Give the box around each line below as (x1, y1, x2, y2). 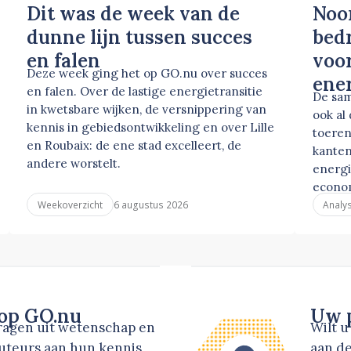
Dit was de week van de (27, 2, 241, 27)
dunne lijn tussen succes (27, 25, 253, 50)
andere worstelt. (27, 156, 121, 172)
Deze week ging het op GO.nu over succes (27, 66, 268, 81)
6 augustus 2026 (113, 197, 188, 211)
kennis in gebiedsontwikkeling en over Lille (27, 120, 275, 136)
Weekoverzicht (38, 198, 103, 212)
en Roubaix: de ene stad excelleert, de (27, 138, 242, 154)
